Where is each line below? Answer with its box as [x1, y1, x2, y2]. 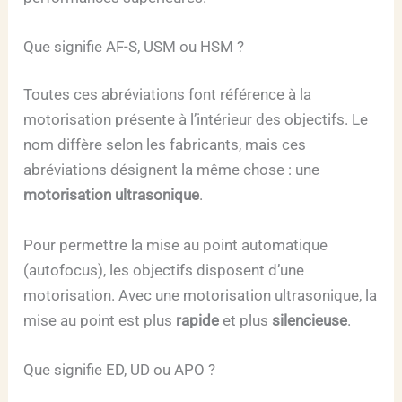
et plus [219, 310, 273, 329]
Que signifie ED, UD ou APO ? [23, 360, 216, 379]
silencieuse [272, 310, 348, 329]
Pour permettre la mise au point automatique [23, 235, 328, 254]
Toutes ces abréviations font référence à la [23, 85, 312, 104]
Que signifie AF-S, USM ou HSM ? [23, 37, 245, 56]
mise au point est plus [23, 310, 173, 329]
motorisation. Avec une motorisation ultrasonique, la [23, 285, 378, 304]
